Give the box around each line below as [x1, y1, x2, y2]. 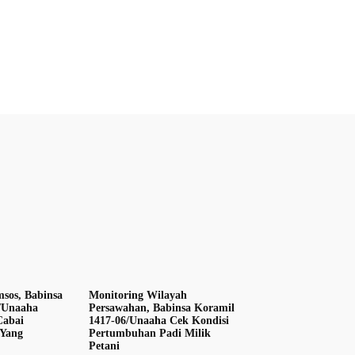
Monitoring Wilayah [89, 289, 188, 302]
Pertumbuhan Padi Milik [89, 327, 212, 340]
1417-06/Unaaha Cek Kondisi [89, 315, 230, 327]
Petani [89, 340, 124, 353]
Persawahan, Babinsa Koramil [89, 302, 235, 315]
